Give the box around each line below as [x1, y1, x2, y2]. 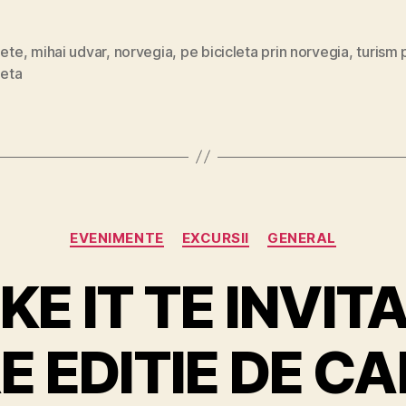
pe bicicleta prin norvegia [179, 42, 349, 61]
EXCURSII [181, 228, 250, 246]
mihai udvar [31, 42, 107, 61]
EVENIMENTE [70, 228, 164, 246]
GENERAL [267, 228, 336, 246]
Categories [202, 219, 283, 239]
